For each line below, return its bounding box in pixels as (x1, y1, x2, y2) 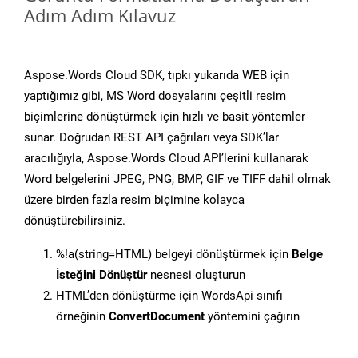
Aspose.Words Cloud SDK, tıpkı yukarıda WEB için (24, 68, 289, 83)
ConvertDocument (109, 309, 205, 324)
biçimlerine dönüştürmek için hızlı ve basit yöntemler (24, 109, 305, 125)
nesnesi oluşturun (147, 268, 245, 283)
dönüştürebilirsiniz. (24, 213, 125, 229)
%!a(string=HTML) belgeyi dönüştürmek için (56, 247, 292, 262)
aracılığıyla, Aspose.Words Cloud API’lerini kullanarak (24, 151, 308, 166)
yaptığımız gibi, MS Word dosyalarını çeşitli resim (24, 89, 286, 104)
